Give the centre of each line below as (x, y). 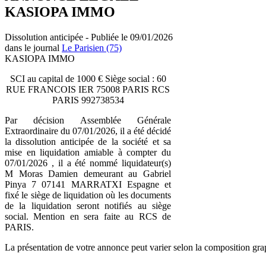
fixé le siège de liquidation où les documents (88, 195)
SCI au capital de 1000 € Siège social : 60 (88, 78)
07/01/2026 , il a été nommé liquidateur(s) (88, 163)
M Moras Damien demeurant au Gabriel (88, 173)
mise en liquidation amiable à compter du (88, 152)
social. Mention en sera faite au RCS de (88, 216)
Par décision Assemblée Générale (88, 120)
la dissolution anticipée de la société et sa (88, 141)
